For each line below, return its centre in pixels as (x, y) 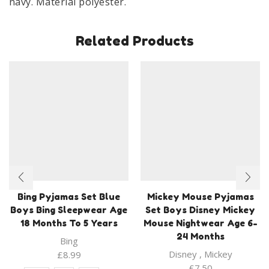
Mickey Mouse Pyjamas (200, 196)
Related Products (134, 40)
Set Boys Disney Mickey (200, 210)
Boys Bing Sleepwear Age (69, 210)
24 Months (200, 236)
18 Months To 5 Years (69, 223)
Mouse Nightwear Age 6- (200, 223)
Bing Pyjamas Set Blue (69, 196)
